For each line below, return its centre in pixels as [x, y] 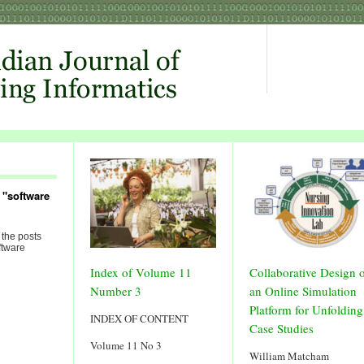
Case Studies [282, 328]
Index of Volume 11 [141, 272]
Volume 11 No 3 [126, 345]
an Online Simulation [303, 291]
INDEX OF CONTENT [139, 318]
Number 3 [116, 291]
